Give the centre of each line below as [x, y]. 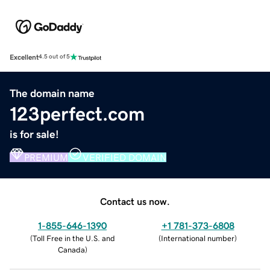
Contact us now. [135, 201]
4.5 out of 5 [54, 57]
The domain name [52, 93]
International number [198, 238]
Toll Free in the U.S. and [74, 238]
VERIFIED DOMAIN [124, 157]
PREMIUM [46, 157]
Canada [71, 250]
